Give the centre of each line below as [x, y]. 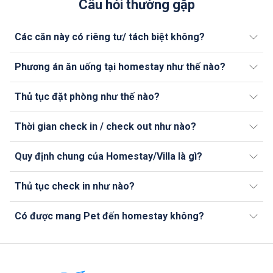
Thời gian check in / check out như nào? [105, 126]
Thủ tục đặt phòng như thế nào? [87, 96]
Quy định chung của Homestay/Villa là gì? [108, 156]
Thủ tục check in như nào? [75, 186]
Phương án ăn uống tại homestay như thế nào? [120, 66]
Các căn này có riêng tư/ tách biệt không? [110, 37]
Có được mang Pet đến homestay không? [109, 216]
